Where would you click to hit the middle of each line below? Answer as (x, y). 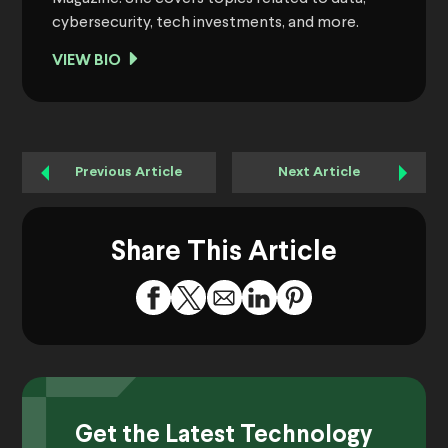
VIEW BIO (86, 61)
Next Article (319, 173)
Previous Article (129, 173)
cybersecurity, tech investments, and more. (205, 23)
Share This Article (224, 253)
